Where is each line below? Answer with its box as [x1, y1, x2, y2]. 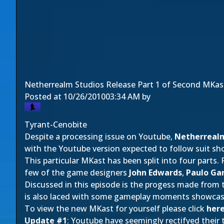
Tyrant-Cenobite [24, 119, 87, 130]
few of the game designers [24, 167, 129, 178]
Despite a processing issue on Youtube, [24, 131, 174, 142]
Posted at [24, 91, 63, 102]
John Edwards [129, 167, 182, 178]
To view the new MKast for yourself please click [24, 203, 206, 214]
